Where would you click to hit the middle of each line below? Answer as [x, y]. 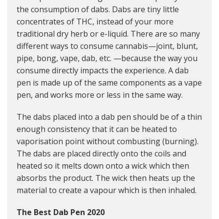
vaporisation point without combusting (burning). [108, 142]
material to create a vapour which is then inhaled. [107, 190]
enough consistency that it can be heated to [97, 129]
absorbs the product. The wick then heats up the [106, 178]
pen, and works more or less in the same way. [100, 95]
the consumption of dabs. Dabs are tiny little [98, 10]
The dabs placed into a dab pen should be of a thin [109, 117]
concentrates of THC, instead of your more [95, 22]
